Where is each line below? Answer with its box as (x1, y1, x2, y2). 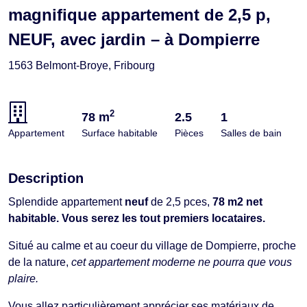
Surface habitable (82, 127, 158, 138)
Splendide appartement (8, 195, 125, 208)
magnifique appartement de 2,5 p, (8, 5, 271, 24)
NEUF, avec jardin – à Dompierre (8, 29, 260, 49)
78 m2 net (212, 195, 262, 208)
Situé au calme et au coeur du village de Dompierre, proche (8, 239, 296, 251)
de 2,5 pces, (148, 195, 212, 208)
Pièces (175, 127, 204, 138)
